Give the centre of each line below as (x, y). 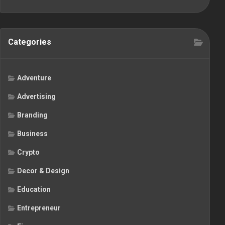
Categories (30, 42)
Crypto (28, 152)
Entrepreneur (39, 208)
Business (32, 134)
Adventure (34, 78)
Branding (32, 115)
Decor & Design (43, 171)
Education (34, 190)
